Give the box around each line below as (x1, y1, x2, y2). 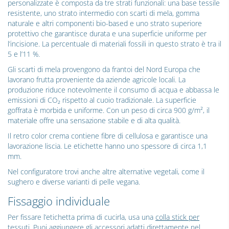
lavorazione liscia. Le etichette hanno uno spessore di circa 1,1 (8, 141, 207, 151)
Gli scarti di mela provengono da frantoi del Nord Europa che (8, 64, 200, 75)
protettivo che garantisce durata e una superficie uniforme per (8, 29, 207, 39)
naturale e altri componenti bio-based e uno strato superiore (8, 18, 202, 29)
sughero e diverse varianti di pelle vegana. (8, 177, 140, 187)
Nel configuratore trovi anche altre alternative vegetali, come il (8, 167, 204, 177)
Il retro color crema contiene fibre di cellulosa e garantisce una (8, 131, 208, 141)
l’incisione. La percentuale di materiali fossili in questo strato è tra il (8, 39, 221, 49)
